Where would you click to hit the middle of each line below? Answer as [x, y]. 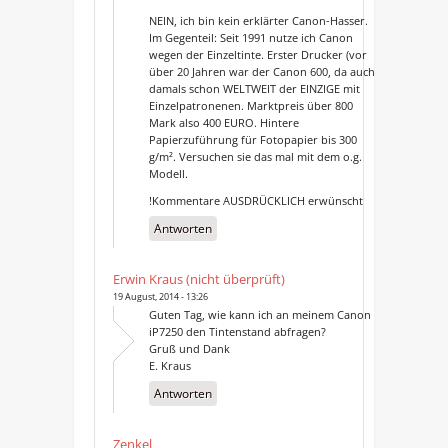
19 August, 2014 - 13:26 [160, 296]
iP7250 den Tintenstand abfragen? [237, 331]
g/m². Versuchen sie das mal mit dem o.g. [255, 156]
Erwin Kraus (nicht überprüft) [198, 278]
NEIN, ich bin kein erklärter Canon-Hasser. [258, 20]
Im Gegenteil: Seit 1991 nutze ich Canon [250, 37]
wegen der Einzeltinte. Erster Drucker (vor [257, 54]
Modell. [168, 173]
